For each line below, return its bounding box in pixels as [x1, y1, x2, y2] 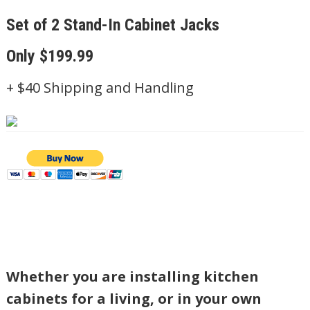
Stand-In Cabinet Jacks [59, 15, 219, 35]
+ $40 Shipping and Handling [6, 78, 194, 97]
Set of [6, 15, 51, 35]
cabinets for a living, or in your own [6, 289, 262, 308]
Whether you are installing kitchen [6, 267, 259, 286]
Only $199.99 [6, 46, 93, 66]
